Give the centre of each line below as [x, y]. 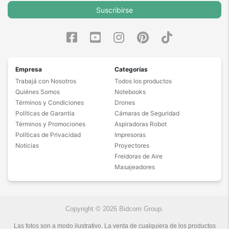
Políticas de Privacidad [48, 134]
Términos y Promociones [50, 124]
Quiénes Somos [38, 91]
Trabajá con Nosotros [46, 81]
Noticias [27, 145]
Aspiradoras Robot [141, 124]
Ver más [76, 46]
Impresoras [130, 134]
